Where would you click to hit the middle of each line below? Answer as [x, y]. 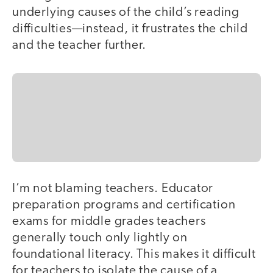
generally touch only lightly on [100, 238]
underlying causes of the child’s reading [126, 13]
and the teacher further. [80, 46]
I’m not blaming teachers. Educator [113, 188]
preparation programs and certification [124, 205]
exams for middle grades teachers [109, 221]
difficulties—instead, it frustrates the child [130, 29]
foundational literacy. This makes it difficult [134, 254]
